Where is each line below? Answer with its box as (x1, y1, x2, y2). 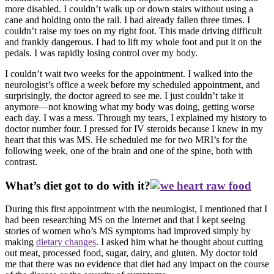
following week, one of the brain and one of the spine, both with (5, 146, 253, 157)
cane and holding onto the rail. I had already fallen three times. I (5, 15, 250, 26)
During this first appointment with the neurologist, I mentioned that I (5, 204, 267, 215)
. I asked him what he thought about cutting (96, 237, 263, 248)
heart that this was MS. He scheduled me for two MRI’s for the (5, 135, 247, 146)
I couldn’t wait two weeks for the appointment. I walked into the (5, 68, 253, 80)
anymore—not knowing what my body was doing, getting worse (5, 102, 254, 113)
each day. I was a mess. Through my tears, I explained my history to (5, 113, 267, 124)
